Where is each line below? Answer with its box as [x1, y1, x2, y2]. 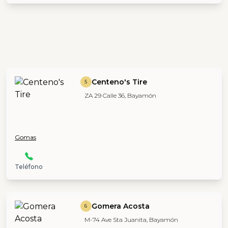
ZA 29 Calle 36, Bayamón [84, 91, 156, 99]
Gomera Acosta [91, 201, 150, 211]
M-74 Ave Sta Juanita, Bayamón [84, 215, 178, 223]
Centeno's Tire [91, 77, 147, 87]
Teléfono [15, 162, 43, 170]
